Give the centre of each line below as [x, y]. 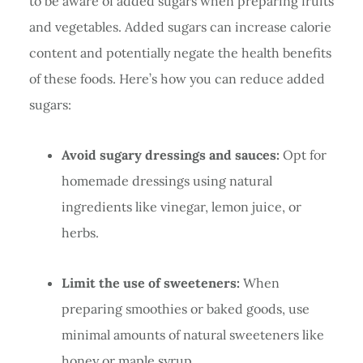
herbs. [80, 232]
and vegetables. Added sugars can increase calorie [180, 26]
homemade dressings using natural [167, 180]
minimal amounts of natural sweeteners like [192, 334]
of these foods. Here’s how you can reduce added [177, 78]
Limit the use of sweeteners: [150, 282]
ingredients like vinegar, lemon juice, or [181, 206]
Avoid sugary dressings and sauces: [170, 154]
